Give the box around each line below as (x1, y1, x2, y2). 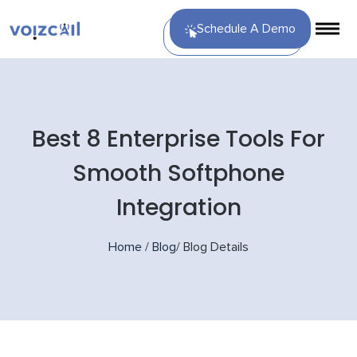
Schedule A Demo (196, 22, 296, 36)
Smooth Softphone (73, 156, 284, 189)
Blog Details (183, 240, 249, 253)
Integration (116, 190, 241, 223)
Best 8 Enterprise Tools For (32, 122, 325, 155)
